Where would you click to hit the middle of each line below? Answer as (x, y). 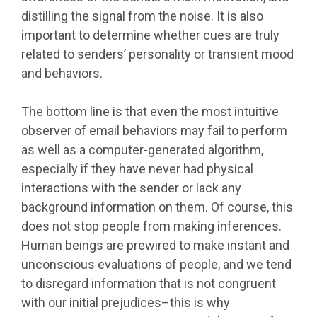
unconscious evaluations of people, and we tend (156, 265)
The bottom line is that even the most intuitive (150, 112)
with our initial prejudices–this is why (126, 303)
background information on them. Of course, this (157, 207)
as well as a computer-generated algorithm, (142, 150)
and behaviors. (62, 74)
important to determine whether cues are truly (150, 35)
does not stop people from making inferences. (151, 226)
